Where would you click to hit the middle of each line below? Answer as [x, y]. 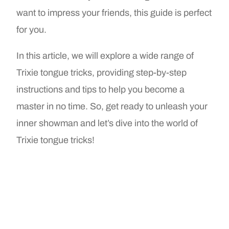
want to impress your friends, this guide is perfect [114, 13]
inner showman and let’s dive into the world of [107, 123]
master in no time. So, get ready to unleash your [112, 106]
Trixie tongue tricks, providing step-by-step [102, 72]
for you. [32, 29]
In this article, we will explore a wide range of [105, 55]
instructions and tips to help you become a [101, 89]
